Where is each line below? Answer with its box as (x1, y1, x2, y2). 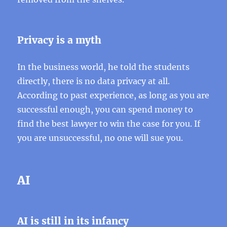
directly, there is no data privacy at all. (17, 76, 170, 86)
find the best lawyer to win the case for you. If (17, 119, 201, 129)
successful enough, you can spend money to (17, 104, 194, 115)
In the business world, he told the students (17, 62, 190, 72)
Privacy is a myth (17, 34, 102, 46)
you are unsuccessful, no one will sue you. (17, 133, 183, 143)
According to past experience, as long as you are (17, 90, 210, 100)
